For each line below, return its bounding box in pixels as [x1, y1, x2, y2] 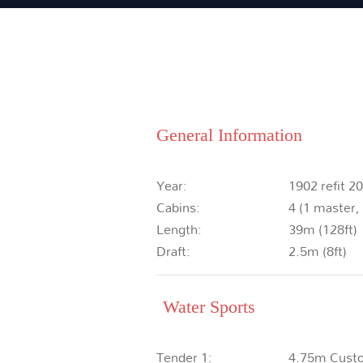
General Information [156, 124, 303, 145]
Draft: [156, 237, 191, 264]
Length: [156, 215, 203, 242]
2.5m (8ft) [288, 237, 347, 264]
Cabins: [156, 193, 201, 220]
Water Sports [163, 296, 256, 317]
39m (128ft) [288, 215, 357, 242]
